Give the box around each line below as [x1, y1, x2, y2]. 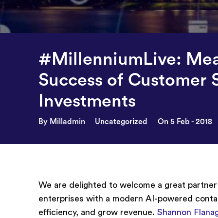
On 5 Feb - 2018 [157, 118, 212, 126]
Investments [38, 92, 136, 110]
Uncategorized [95, 118, 148, 126]
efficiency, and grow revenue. [38, 207, 158, 217]
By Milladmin [38, 118, 86, 126]
